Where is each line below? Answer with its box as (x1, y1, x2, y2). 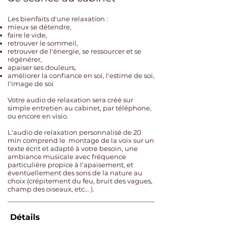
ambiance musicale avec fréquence (8, 153, 126, 161)
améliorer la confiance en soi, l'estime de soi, (8, 71, 155, 80)
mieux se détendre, (8, 23, 71, 31)
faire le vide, (8, 31, 47, 39)
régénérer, (8, 55, 42, 63)
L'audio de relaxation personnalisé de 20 (8, 128, 141, 136)
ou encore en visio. (8, 112, 70, 120)
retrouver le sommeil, (8, 39, 78, 47)
